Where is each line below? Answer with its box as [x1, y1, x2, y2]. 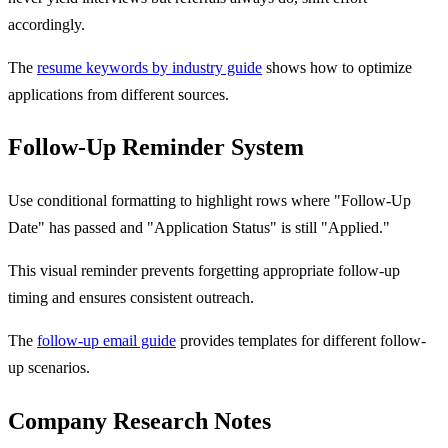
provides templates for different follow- [176, 332, 426, 350]
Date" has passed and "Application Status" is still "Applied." [8, 219, 390, 237]
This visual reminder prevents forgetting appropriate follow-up [8, 262, 400, 280]
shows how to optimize [262, 58, 412, 76]
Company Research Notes [8, 408, 271, 435]
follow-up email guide [37, 332, 176, 350]
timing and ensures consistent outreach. [8, 289, 254, 307]
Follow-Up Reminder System [8, 134, 304, 161]
